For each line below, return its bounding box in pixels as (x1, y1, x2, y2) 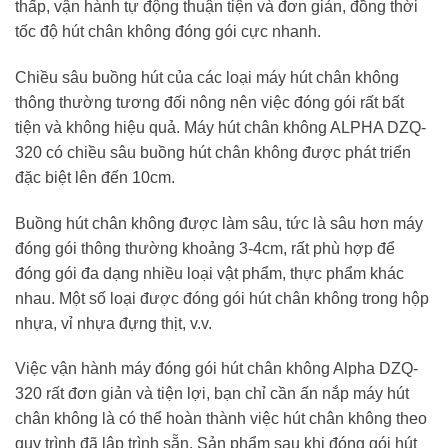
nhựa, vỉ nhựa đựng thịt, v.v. (15, 314, 212, 332)
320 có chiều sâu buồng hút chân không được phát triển (15, 143, 411, 161)
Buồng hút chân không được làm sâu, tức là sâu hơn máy (15, 214, 423, 232)
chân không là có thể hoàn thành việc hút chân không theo (15, 410, 427, 428)
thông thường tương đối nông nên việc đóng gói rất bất (15, 93, 404, 111)
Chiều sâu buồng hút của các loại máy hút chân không (15, 68, 399, 86)
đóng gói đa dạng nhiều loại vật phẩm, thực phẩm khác (15, 264, 404, 282)
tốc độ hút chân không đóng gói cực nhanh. (15, 23, 321, 41)
